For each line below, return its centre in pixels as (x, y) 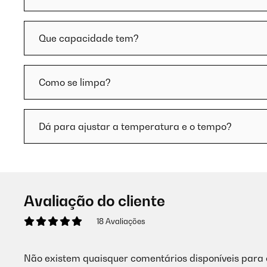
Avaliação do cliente (94, 201)
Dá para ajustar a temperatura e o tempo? (135, 126)
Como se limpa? (75, 82)
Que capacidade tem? (89, 38)
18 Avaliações (121, 221)
